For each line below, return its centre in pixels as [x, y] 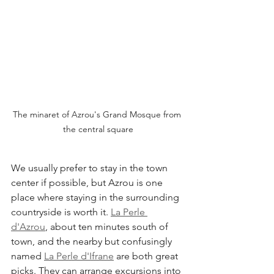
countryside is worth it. [61, 212]
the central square [98, 129]
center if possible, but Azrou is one [88, 182]
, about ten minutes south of [108, 226]
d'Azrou [28, 226]
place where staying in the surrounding [96, 197]
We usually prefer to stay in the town [91, 168]
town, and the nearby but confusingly [93, 241]
